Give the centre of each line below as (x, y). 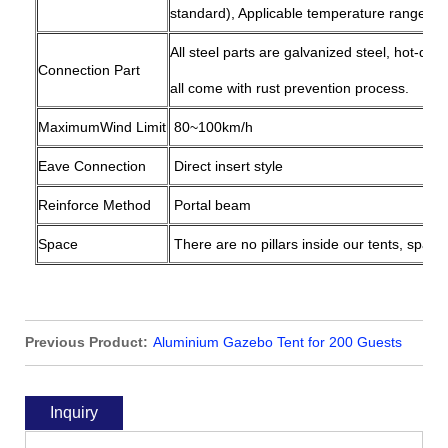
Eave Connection (92, 165)
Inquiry (74, 412)
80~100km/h (212, 126)
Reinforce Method (95, 204)
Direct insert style (227, 165)
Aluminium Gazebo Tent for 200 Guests (277, 341)
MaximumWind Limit (102, 126)
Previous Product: (87, 341)
